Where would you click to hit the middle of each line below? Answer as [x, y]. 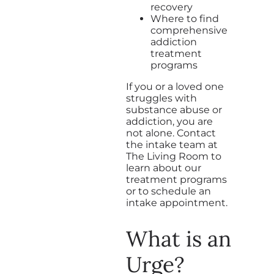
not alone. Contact [171, 133]
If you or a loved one [175, 86]
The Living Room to [174, 156]
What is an [179, 239]
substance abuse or [174, 109]
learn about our [164, 168]
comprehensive [189, 30]
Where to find [185, 18]
